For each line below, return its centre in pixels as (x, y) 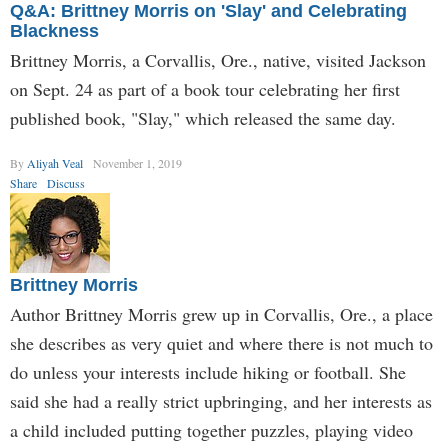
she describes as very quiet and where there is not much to (221, 343)
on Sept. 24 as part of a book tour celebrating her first (205, 89)
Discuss (66, 183)
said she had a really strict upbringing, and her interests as (221, 401)
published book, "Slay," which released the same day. (203, 118)
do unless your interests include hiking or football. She (208, 372)
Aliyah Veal (55, 163)
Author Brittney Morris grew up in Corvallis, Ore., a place (221, 314)
